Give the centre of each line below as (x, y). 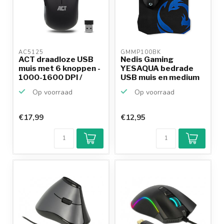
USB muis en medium (160, 77)
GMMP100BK (142, 52)
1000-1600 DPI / (50, 77)
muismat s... (143, 86)
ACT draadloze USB (56, 59)
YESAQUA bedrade (157, 68)
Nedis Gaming (147, 59)
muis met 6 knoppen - (59, 68)
